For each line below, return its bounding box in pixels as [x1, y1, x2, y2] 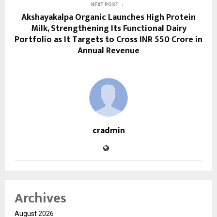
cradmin [92, 124, 125, 139]
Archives [15, 187, 66, 210]
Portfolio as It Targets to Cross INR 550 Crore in [15, 32, 202, 47]
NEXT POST [91, 2, 119, 8]
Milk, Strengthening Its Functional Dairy [31, 21, 186, 36]
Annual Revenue [77, 44, 139, 59]
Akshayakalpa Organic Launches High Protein [21, 10, 196, 25]
